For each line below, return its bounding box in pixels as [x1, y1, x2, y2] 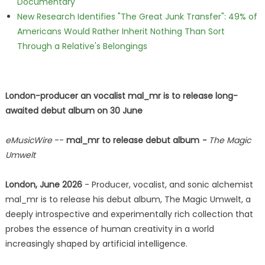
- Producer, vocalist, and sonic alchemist [82, 179, 253, 190]
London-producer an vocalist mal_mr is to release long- [5, 90, 238, 102]
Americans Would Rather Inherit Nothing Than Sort [17, 25, 225, 37]
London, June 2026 [5, 179, 82, 190]
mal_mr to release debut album [66, 134, 202, 146]
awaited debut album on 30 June [5, 105, 143, 117]
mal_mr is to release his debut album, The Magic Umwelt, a [5, 193, 251, 205]
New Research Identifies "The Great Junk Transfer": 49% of [17, 11, 257, 22]
